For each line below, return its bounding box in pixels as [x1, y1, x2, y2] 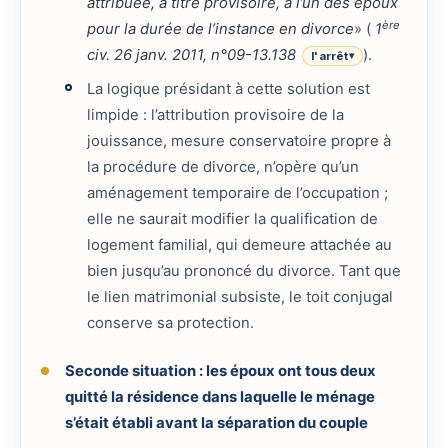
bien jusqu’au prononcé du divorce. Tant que [87, 261, 402, 280]
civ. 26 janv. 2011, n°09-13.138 [87, 46, 297, 65]
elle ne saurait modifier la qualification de [87, 209, 379, 228]
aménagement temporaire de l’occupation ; [87, 183, 389, 202]
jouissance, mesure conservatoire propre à [87, 131, 392, 150]
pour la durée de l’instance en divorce [87, 20, 355, 39]
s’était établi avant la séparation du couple [64, 414, 368, 433]
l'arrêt [311, 49, 349, 64]
